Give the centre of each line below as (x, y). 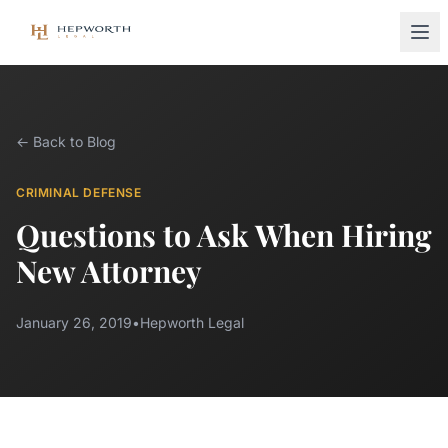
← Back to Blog (66, 141)
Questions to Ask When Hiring (224, 235)
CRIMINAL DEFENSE (79, 192)
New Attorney (109, 271)
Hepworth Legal (192, 322)
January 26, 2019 (74, 322)
